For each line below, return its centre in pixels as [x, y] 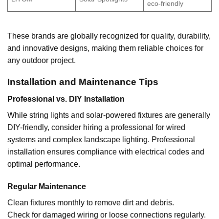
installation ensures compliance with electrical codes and [106, 152]
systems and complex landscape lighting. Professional [101, 140]
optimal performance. [44, 164]
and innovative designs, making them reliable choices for [105, 48]
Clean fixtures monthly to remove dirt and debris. [91, 202]
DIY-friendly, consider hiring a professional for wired [96, 128]
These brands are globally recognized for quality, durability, [109, 36]
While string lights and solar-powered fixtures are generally [109, 115]
